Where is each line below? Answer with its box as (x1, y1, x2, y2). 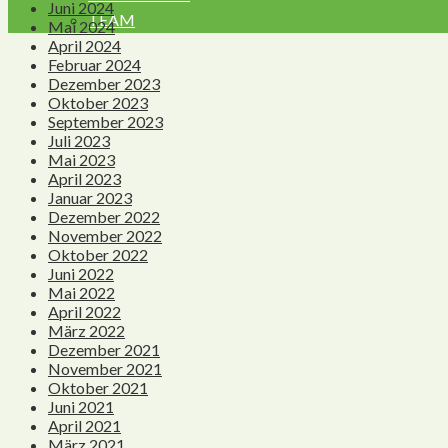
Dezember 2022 (48, 207, 160, 227)
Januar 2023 (48, 188, 132, 208)
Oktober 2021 (48, 378, 148, 398)
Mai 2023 (48, 150, 115, 170)
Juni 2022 (48, 264, 114, 284)
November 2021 (48, 359, 162, 379)
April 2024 (48, 36, 121, 56)
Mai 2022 (48, 283, 115, 303)
